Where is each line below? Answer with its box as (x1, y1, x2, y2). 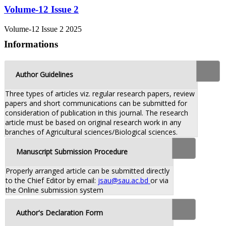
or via (150, 175, 168, 185)
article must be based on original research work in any (5, 117, 181, 127)
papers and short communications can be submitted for (5, 98, 187, 108)
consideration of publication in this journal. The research (5, 107, 188, 118)
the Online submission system (6, 185, 103, 195)
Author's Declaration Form (16, 207, 103, 217)
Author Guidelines (16, 69, 73, 79)
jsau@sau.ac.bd (98, 175, 150, 185)
